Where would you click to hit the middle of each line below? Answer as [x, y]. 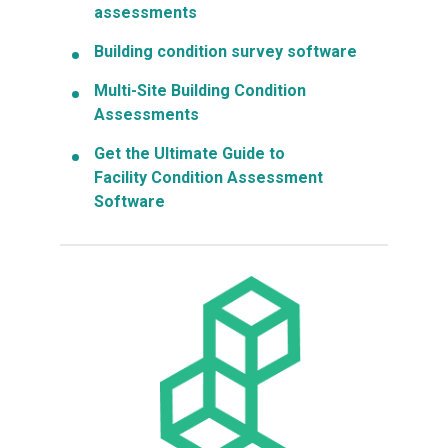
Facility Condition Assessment [208, 178]
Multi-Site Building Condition [200, 91]
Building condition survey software [225, 52]
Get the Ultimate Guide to [189, 154]
